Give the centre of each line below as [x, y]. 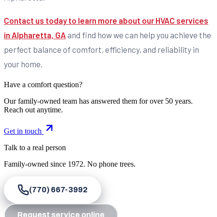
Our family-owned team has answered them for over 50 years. [98, 101]
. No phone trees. [109, 164]
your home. [23, 64]
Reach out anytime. [33, 109]
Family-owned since [36, 164]
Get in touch [24, 131]
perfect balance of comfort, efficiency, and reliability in [101, 50]
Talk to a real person [35, 147]
